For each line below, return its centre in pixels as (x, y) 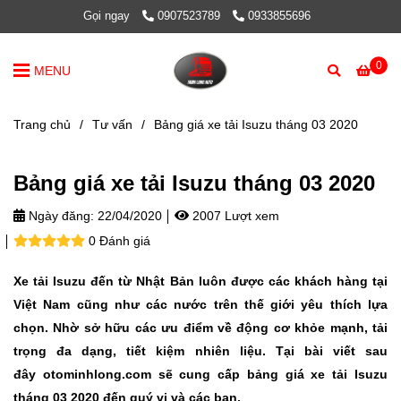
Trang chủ (42, 124)
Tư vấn (112, 124)
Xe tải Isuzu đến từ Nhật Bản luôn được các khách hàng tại (200, 281)
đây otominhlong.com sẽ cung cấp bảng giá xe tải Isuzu (200, 374)
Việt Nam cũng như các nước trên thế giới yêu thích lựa (200, 304)
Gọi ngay (106, 16)
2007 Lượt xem (234, 216)
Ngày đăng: (60, 216)
